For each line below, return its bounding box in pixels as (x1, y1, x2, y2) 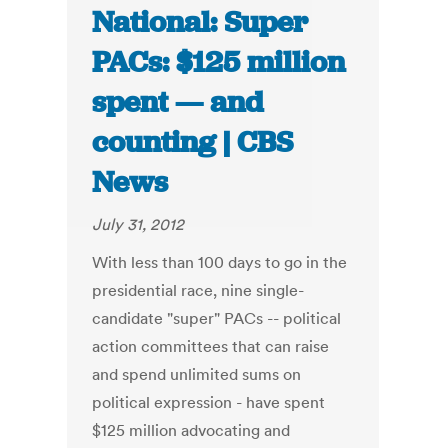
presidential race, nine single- (92, 280, 305, 301)
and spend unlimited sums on (92, 364, 302, 385)
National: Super (92, 3, 309, 42)
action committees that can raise (92, 336, 330, 357)
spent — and (92, 83, 264, 122)
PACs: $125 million (92, 43, 346, 82)
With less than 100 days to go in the (92, 252, 348, 273)
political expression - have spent (92, 392, 326, 413)
